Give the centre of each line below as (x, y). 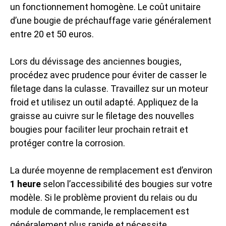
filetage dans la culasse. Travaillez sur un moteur (109, 89)
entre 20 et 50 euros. (52, 34)
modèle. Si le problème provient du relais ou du (104, 197)
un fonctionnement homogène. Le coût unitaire (105, 7)
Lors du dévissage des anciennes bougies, (96, 61)
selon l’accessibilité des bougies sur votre (127, 184)
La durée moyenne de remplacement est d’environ (111, 170)
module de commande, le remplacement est (100, 211)
